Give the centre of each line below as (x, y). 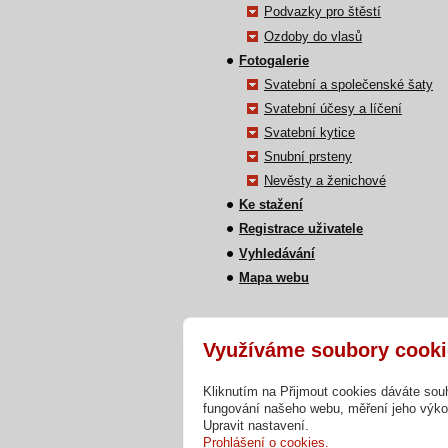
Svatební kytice (309, 132)
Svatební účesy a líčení (333, 108)
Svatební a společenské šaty (348, 84)
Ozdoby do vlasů (313, 36)
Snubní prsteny (308, 157)
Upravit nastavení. (256, 425)
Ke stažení (271, 205)
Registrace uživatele (301, 229)
